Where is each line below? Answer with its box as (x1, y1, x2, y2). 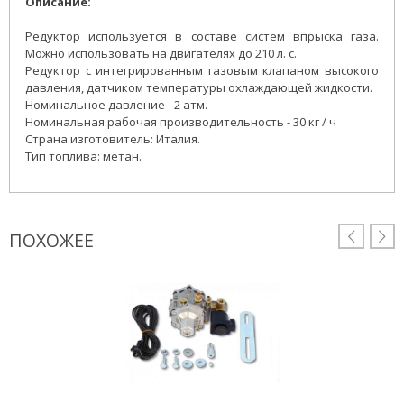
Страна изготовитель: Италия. (25, 131, 200, 148)
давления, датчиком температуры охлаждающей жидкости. (25, 79, 372, 96)
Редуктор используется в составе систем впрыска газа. (25, 28, 379, 45)
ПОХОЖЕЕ (9, 228, 94, 253)
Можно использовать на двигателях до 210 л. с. (25, 45, 297, 62)
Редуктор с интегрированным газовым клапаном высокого (25, 62, 379, 79)
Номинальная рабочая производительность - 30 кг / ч (25, 114, 339, 131)
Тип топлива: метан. (25, 148, 142, 165)
